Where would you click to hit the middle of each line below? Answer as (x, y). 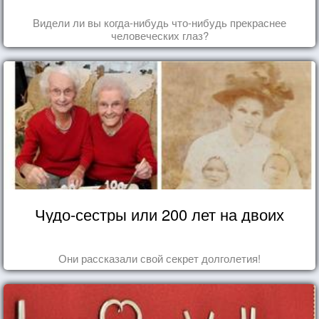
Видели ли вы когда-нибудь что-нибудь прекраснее (159, 23)
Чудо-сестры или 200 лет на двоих (159, 214)
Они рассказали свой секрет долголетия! (159, 258)
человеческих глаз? (159, 36)
